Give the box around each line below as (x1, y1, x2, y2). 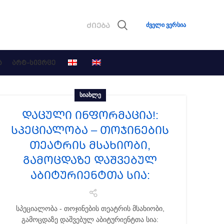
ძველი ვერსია (146, 21, 186, 28)
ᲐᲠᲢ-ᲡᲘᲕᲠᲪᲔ (12, 58, 55, 66)
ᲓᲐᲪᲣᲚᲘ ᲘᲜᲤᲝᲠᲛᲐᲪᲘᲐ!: (21, 109, 158, 121)
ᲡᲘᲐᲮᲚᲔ (79, 91, 101, 98)
